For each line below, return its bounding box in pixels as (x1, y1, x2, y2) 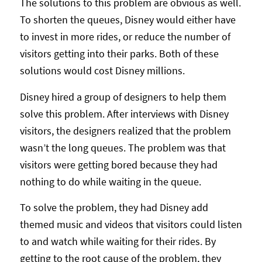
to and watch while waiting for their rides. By (19, 234, 216, 248)
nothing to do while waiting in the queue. (19, 174, 201, 188)
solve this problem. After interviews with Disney (19, 106, 229, 120)
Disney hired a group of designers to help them (19, 89, 226, 104)
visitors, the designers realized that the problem (19, 123, 231, 137)
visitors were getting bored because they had (19, 157, 218, 171)
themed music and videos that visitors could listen (19, 217, 242, 231)
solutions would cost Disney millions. (19, 64, 185, 78)
